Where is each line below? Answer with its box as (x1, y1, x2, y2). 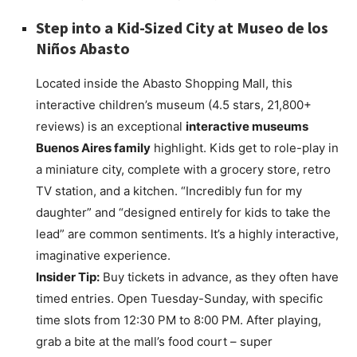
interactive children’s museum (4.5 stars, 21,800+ (36, 97, 312, 113)
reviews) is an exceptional (36, 119, 186, 135)
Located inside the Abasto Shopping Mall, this (36, 76, 292, 92)
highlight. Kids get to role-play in (151, 140, 339, 156)
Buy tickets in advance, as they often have (100, 269, 339, 285)
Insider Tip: (36, 269, 100, 285)
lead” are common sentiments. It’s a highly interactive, (36, 226, 339, 242)
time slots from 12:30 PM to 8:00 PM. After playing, (36, 312, 321, 328)
